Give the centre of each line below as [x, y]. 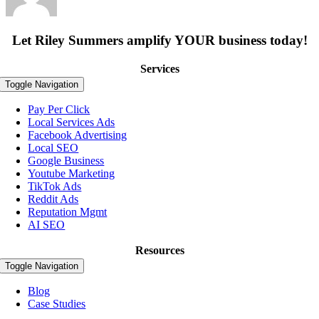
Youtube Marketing [72, 174]
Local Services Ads [72, 122]
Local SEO [53, 148]
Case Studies [57, 304]
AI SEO [47, 225]
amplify [149, 40]
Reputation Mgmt [68, 212]
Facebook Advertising [78, 135]
